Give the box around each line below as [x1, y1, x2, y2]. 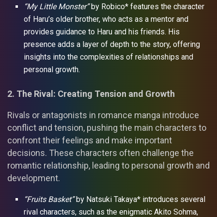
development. [7, 172, 60, 183]
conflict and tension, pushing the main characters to [7, 122, 206, 133]
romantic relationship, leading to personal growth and [7, 160, 210, 170]
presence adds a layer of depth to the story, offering [24, 39, 201, 49]
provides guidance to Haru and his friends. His [24, 27, 180, 36]
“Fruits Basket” [24, 194, 75, 204]
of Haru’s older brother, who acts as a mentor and [24, 14, 189, 24]
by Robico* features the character [89, 1, 205, 11]
